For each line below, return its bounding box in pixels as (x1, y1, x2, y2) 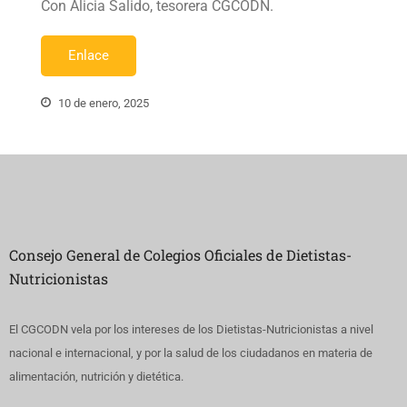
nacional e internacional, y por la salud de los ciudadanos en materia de (9, 345, 372, 360)
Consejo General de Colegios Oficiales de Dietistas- (9, 244, 352, 264)
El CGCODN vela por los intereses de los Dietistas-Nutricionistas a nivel (9, 322, 373, 336)
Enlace (68, 46, 109, 64)
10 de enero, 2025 (55, 95, 149, 110)
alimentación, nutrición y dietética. (9, 369, 184, 383)
